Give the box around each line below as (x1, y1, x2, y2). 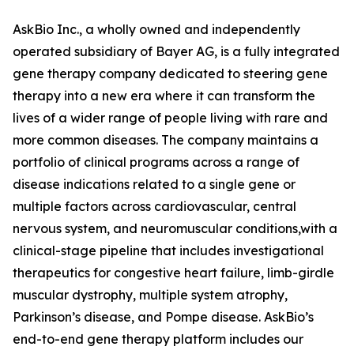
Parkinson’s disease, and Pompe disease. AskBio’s (13, 309, 314, 325)
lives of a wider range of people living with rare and (13, 110, 328, 126)
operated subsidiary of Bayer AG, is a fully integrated (13, 43, 340, 59)
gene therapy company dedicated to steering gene (13, 66, 328, 81)
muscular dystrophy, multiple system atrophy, (13, 287, 288, 303)
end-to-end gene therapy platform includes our (13, 331, 303, 347)
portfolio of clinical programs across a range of (13, 154, 299, 170)
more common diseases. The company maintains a (13, 132, 318, 148)
